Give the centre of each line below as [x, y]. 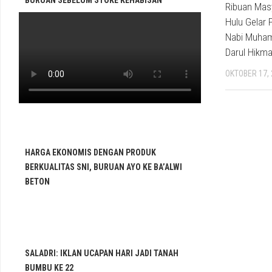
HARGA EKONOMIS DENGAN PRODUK [90, 152]
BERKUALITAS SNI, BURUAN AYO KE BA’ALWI [104, 167]
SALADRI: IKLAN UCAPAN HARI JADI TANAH [102, 253]
